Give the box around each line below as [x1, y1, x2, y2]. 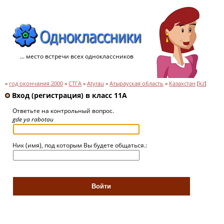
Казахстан [169, 80, 195, 87]
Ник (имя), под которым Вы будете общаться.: [12, 141, 147, 149]
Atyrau [87, 80, 104, 87]
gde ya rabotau [12, 115, 53, 123]
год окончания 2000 [9, 80, 63, 87]
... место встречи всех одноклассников [20, 52, 133, 60]
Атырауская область [109, 80, 163, 87]
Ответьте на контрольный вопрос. [12, 106, 114, 115]
